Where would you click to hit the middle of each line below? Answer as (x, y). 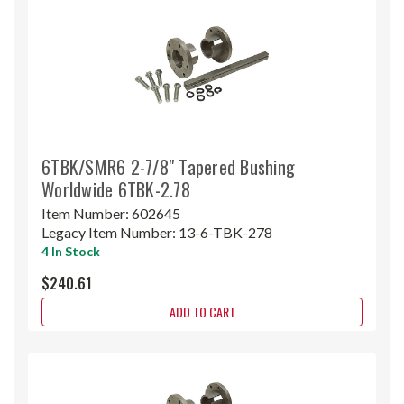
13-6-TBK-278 (225, 232)
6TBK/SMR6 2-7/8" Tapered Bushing (168, 166)
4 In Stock (71, 251)
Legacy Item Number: (110, 232)
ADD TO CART (202, 311)
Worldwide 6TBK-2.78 (116, 189)
